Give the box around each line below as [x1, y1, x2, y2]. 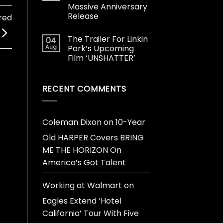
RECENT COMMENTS [42, 83, 126, 95]
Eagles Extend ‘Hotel [42, 195, 121, 207]
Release [67, 10, 99, 22]
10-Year [115, 116, 145, 128]
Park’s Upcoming [67, 42, 134, 54]
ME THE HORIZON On [42, 144, 121, 156]
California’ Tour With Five [42, 208, 139, 220]
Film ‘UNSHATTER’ [67, 52, 135, 64]
